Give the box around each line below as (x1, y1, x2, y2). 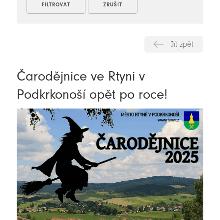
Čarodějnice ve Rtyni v (16, 68, 145, 84)
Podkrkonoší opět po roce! (16, 86, 167, 103)
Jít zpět (171, 40, 194, 49)
